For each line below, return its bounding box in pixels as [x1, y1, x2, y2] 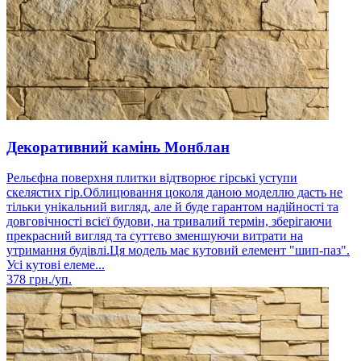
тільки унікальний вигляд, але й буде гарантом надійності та [6, 200, 338, 214]
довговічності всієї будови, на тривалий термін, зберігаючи [6, 214, 332, 229]
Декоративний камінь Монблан [6, 138, 230, 156]
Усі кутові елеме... [6, 258, 105, 272]
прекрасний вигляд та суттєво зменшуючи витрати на [6, 229, 303, 243]
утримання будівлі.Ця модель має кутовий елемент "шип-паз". [6, 243, 350, 258]
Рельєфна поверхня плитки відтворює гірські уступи [6, 171, 297, 185]
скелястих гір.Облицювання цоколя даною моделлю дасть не [6, 185, 342, 200]
